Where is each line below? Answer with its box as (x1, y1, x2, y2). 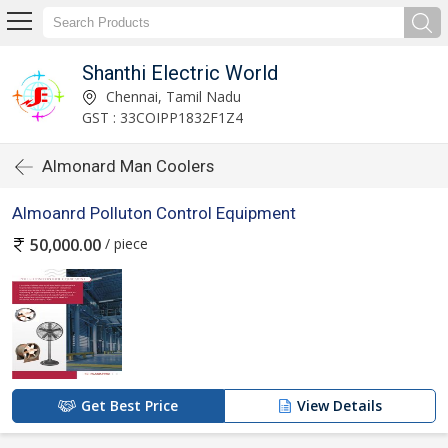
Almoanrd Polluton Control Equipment (12, 203, 296, 223)
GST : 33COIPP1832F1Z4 (81, 107, 243, 127)
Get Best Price (81, 396, 178, 416)
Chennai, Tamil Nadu (101, 86, 241, 106)
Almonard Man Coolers (42, 156, 214, 176)
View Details (297, 396, 382, 416)
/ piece (101, 234, 148, 253)
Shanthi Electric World (81, 60, 278, 85)
